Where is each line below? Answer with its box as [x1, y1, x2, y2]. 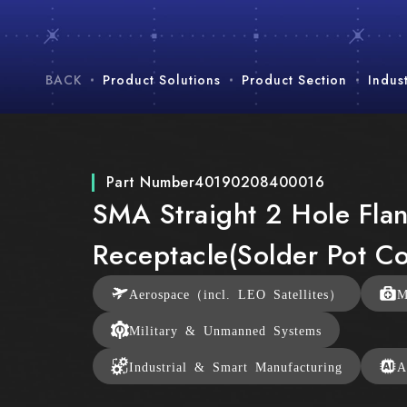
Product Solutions [103, 71, 221, 89]
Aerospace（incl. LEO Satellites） [128, 287, 342, 301]
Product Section [242, 71, 347, 89]
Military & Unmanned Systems [128, 323, 322, 337]
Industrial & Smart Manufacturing [128, 360, 342, 373]
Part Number [105, 172, 195, 194]
